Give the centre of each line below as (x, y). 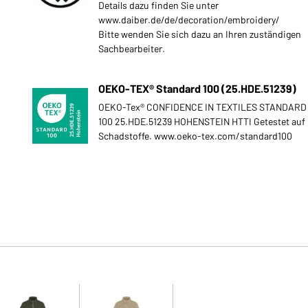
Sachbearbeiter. (131, 48)
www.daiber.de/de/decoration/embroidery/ (189, 19)
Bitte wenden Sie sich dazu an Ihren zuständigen (199, 34)
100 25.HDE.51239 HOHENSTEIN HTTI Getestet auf (201, 121)
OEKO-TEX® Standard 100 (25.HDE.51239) (197, 88)
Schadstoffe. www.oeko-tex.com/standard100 (195, 135)
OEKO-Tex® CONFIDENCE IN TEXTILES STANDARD (202, 107)
